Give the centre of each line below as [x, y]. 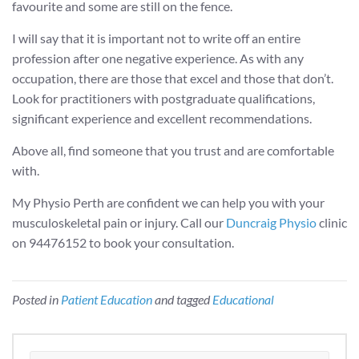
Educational [243, 299]
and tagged [182, 299]
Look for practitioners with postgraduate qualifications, [163, 98]
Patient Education [107, 299]
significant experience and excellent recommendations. [162, 118]
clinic [332, 222]
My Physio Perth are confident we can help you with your [168, 202]
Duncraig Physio [271, 222]
